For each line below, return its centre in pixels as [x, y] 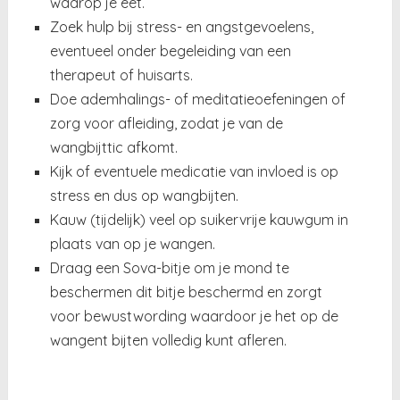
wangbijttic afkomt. [113, 147]
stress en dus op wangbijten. [144, 195]
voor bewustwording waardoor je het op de [194, 316]
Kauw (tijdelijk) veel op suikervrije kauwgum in [199, 219]
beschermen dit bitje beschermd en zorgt [186, 292]
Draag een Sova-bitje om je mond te [169, 267]
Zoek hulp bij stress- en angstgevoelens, [181, 26]
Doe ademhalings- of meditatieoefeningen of [197, 99]
